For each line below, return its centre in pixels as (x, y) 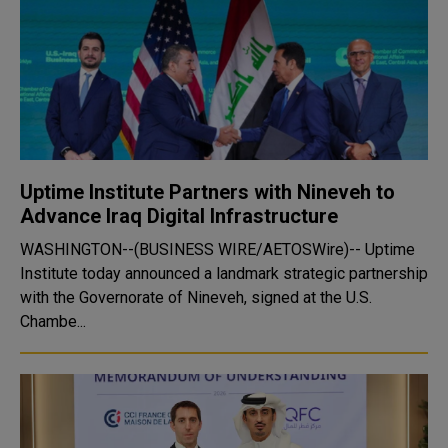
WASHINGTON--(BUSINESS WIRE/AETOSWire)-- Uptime (217, 249)
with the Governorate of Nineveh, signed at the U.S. (196, 297)
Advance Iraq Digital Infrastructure (179, 216)
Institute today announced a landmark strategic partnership (224, 273)
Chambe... (53, 321)
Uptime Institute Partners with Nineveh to (207, 192)
